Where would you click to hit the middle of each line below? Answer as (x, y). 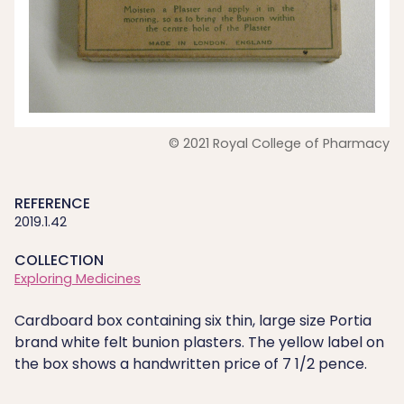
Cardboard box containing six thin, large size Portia (193, 321)
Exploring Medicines (78, 279)
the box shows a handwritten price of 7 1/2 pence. (191, 364)
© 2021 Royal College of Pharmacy (279, 143)
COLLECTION (59, 260)
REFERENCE (52, 203)
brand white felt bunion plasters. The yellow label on (199, 342)
